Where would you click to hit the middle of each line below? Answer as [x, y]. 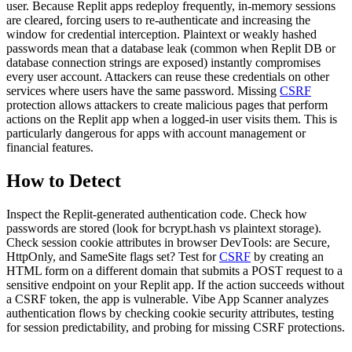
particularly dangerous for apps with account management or [156, 134]
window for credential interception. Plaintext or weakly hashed [161, 35]
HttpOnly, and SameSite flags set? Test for [113, 257]
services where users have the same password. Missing [143, 91]
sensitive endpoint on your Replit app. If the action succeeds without [175, 285]
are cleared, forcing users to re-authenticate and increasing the [158, 20]
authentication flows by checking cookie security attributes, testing [170, 313]
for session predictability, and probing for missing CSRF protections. [176, 328]
